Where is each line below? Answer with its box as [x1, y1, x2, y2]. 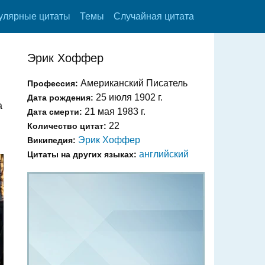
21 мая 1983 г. [82, 106, 146, 117]
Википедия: [27, 135, 76, 145]
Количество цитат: [27, 121, 106, 131]
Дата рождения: [27, 93, 93, 102]
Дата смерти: [27, 107, 82, 117]
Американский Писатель [78, 78, 188, 88]
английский [139, 149, 189, 159]
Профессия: [27, 79, 78, 88]
